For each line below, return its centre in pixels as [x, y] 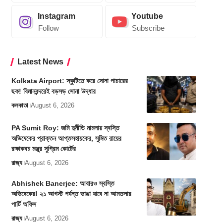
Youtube [147, 16]
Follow [48, 28]
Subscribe [148, 28]
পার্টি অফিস [24, 204]
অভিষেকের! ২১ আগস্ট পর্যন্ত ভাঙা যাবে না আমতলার [71, 194]
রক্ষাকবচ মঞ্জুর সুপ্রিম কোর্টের [43, 149]
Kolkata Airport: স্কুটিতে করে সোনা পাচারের [69, 81]
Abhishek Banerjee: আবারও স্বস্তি [63, 184]
